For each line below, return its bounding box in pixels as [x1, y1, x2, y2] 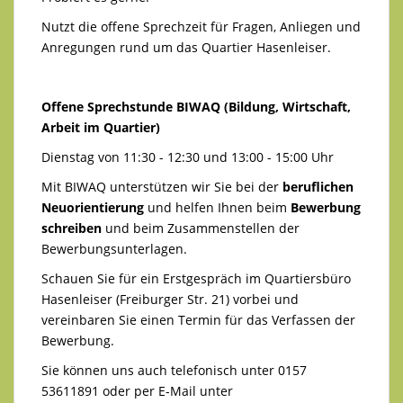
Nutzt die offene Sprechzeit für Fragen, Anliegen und [41, 17, 361, 35]
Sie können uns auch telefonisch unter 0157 [41, 361, 307, 379]
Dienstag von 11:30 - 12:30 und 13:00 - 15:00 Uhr [41, 148, 334, 166]
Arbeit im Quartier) [41, 118, 160, 136]
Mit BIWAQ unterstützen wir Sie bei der [41, 177, 282, 195]
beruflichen [282, 177, 354, 195]
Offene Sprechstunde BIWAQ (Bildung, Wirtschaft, [41, 97, 351, 115]
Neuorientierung [41, 198, 144, 216]
